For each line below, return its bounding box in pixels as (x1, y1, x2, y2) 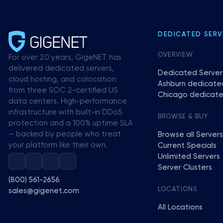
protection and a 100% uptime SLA (8, 119, 132, 127)
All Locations (158, 204, 203, 211)
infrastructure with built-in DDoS (8, 109, 122, 116)
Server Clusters (158, 164, 212, 171)
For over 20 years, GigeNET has (8, 54, 121, 61)
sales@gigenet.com (8, 187, 79, 195)
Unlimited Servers (158, 153, 220, 160)
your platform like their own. (8, 141, 108, 149)
